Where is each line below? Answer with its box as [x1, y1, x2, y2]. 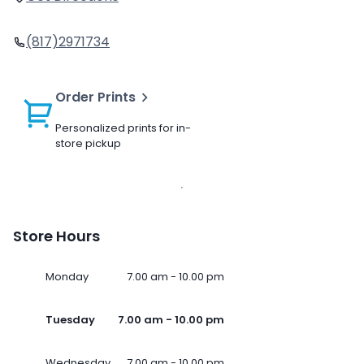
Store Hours [13, 226, 100, 247]
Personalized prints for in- [55, 120, 191, 136]
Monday [45, 269, 89, 285]
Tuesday [45, 312, 95, 328]
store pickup [55, 136, 121, 152]
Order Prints [55, 88, 136, 107]
